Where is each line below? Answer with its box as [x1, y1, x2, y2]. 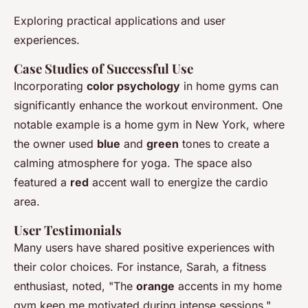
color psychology [87, 79, 180, 93]
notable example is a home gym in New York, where [14, 118, 285, 132]
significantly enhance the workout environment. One [14, 98, 283, 113]
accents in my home [175, 279, 282, 294]
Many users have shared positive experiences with [14, 241, 274, 255]
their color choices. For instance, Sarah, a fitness [14, 260, 266, 274]
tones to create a [179, 137, 269, 151]
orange [136, 279, 175, 294]
